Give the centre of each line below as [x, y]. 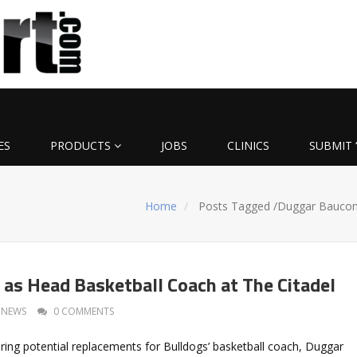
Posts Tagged [235, 206]
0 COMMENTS [84, 311]
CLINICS [248, 145]
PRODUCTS [80, 145]
